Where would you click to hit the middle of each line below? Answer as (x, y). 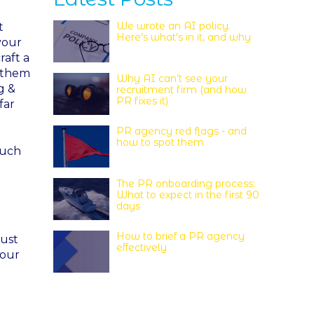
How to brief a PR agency (180, 236)
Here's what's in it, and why (184, 37)
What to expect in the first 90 (188, 195)
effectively (142, 247)
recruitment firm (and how (182, 90)
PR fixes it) (142, 101)
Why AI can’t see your (172, 78)
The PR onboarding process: (186, 184)
